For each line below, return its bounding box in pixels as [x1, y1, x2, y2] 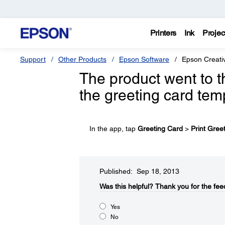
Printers [150, 28, 177, 38]
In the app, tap [89, 125, 138, 133]
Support [20, 55, 46, 63]
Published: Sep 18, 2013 [99, 167, 179, 175]
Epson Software [119, 55, 169, 63]
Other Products [58, 55, 106, 63]
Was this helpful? [99, 182, 153, 190]
